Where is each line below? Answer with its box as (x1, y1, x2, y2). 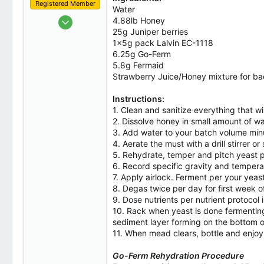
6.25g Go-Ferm (113, 49, 171, 59)
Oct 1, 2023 (58, 13, 100, 22)
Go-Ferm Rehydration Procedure (113, 250, 244, 260)
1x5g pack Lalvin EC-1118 (113, 38, 213, 48)
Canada (73, 72, 100, 81)
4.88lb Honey (113, 15, 165, 25)
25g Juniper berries (113, 27, 188, 37)
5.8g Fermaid (113, 60, 164, 70)
